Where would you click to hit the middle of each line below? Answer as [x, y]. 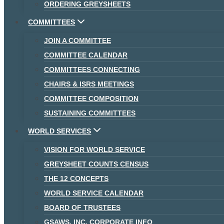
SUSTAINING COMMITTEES [90, 113]
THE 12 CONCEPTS [76, 178]
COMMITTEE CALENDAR [86, 55]
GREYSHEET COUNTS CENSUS [96, 164]
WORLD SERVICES [60, 131]
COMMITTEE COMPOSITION [91, 98]
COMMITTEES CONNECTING [92, 69]
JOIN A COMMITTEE [77, 40]
